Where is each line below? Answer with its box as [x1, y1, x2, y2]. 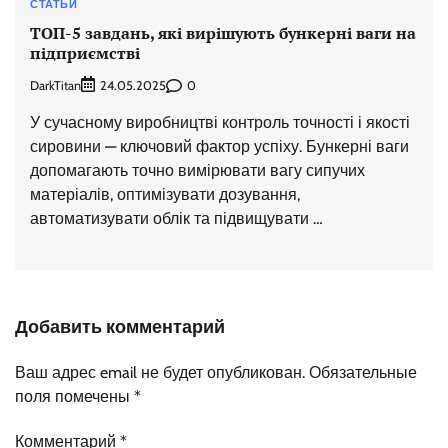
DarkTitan [30, 77, 81, 93]
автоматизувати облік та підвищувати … [30, 209, 323, 229]
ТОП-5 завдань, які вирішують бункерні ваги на [30, 21, 416, 44]
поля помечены [15, 387, 134, 407]
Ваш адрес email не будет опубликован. [15, 363, 305, 383]
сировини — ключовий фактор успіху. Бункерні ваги [30, 137, 409, 157]
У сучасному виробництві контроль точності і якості [30, 113, 410, 133]
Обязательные [309, 363, 417, 383]
